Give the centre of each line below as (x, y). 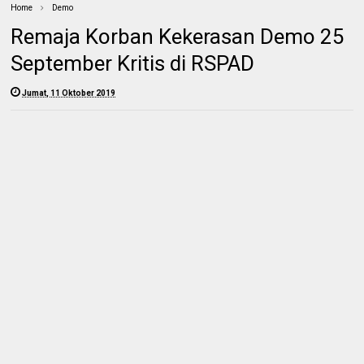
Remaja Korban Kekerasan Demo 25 (178, 36)
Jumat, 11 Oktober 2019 (69, 93)
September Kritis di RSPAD (133, 63)
